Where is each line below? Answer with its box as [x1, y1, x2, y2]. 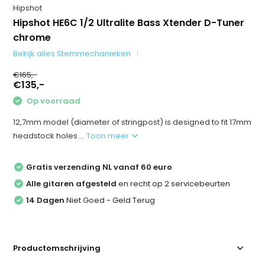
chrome [13, 31, 51, 44]
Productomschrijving [13, 242, 101, 254]
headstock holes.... [13, 130, 87, 141]
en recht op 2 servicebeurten [117, 177, 231, 189]
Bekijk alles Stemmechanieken [13, 48, 131, 59]
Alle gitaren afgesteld [26, 177, 117, 189]
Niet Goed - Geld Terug [64, 194, 156, 206]
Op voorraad [25, 95, 81, 106]
